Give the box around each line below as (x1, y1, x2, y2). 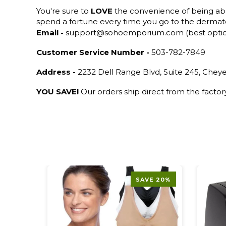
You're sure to (36, 6, 91, 16)
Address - (36, 67, 76, 77)
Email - (36, 28, 64, 37)
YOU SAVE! (36, 87, 79, 96)
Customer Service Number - (36, 47, 149, 57)
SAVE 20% (136, 176, 171, 183)
